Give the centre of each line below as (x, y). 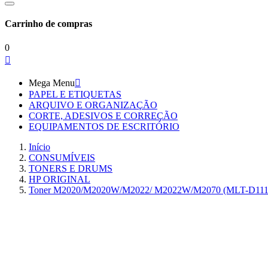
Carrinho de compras (48, 24)
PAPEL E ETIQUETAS (75, 94)
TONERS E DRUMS (71, 168)
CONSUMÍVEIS (62, 157)
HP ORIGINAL (60, 179)
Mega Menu (52, 83)
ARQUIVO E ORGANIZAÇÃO (93, 105)
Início (39, 147)
